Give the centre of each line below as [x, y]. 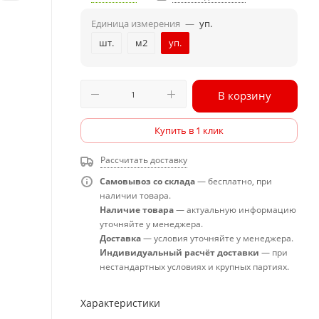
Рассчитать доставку [144, 160]
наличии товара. [135, 195]
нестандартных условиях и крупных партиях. [194, 267]
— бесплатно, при [234, 181]
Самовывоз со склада [147, 181]
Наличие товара [137, 210]
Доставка [120, 238]
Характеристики [120, 303]
